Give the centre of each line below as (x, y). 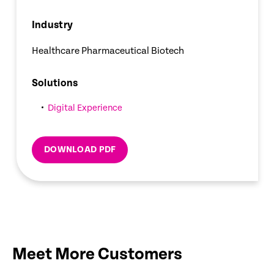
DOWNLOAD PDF (80, 149)
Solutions (55, 83)
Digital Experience (85, 108)
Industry (52, 25)
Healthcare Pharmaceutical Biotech (108, 51)
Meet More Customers (97, 254)
